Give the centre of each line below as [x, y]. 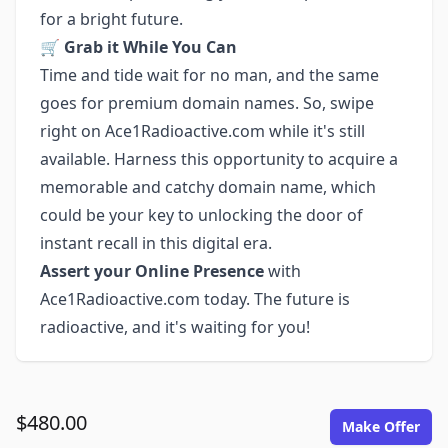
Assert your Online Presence [152, 271]
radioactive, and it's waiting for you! [175, 327]
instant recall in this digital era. [156, 243]
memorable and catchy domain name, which [208, 187]
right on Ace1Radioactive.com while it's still [202, 131]
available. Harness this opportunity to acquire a [219, 159]
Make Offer [381, 426]
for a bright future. [111, 19]
